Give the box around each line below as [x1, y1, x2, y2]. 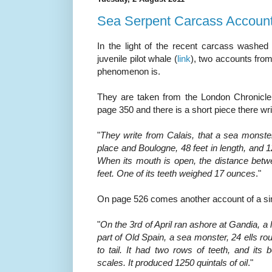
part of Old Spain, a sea [97, 231, 194, 242]
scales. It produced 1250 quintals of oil [97, 257, 248, 268]
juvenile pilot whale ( [97, 53, 177, 64]
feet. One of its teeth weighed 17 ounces [97, 168, 256, 178]
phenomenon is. [97, 66, 160, 76]
